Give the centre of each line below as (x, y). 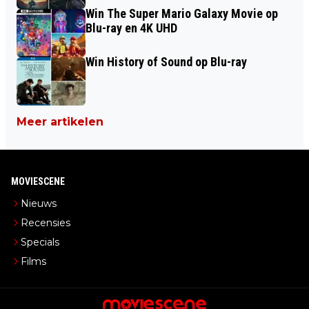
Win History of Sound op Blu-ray (166, 62)
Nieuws (39, 203)
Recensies (46, 223)
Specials (40, 242)
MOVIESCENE (38, 181)
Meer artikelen (60, 122)
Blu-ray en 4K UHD (131, 28)
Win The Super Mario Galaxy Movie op (182, 13)
